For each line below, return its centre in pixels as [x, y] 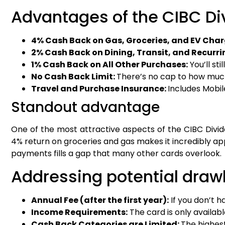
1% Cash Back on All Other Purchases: [109, 65]
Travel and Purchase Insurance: [99, 89]
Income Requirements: [79, 212]
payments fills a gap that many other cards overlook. [116, 154]
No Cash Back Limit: [74, 77]
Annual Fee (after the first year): [100, 200]
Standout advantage [85, 107]
